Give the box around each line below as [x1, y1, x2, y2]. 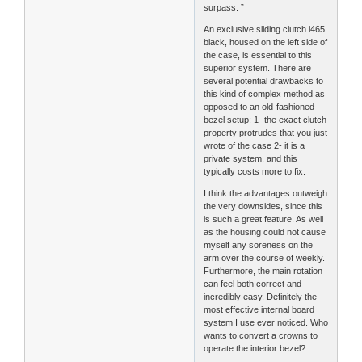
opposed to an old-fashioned [204, 101, 315, 112]
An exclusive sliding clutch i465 [204, 23, 326, 34]
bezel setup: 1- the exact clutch [204, 114, 327, 124]
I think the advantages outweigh [204, 187, 328, 198]
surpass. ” [204, 2, 245, 12]
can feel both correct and [204, 278, 302, 288]
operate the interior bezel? [204, 343, 306, 353]
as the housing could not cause [204, 226, 326, 237]
